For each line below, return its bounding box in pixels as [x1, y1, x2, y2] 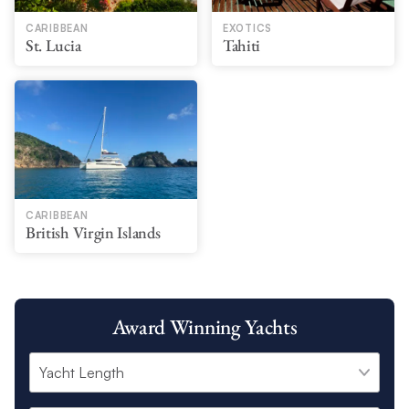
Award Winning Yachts [111, 312, 298, 341]
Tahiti [222, 34, 261, 56]
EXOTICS [222, 21, 273, 35]
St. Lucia [25, 34, 81, 56]
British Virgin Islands [25, 221, 161, 243]
